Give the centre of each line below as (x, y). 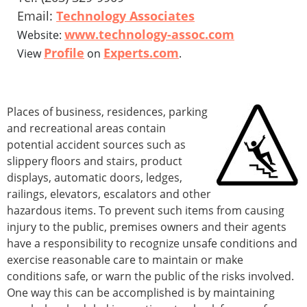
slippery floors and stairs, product (95, 161)
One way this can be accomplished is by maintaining (141, 293)
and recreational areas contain (86, 128)
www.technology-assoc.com (149, 35)
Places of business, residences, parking (107, 112)
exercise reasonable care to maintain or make (125, 260)
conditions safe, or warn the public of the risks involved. (150, 277)
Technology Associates (125, 16)
